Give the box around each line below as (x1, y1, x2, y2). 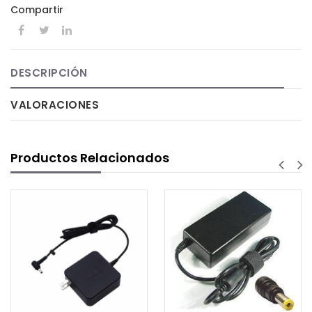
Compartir (10, 3, 63, 17)
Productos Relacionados (10, 149, 169, 166)
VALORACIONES (10, 97, 99, 112)
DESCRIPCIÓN (10, 65, 88, 80)
